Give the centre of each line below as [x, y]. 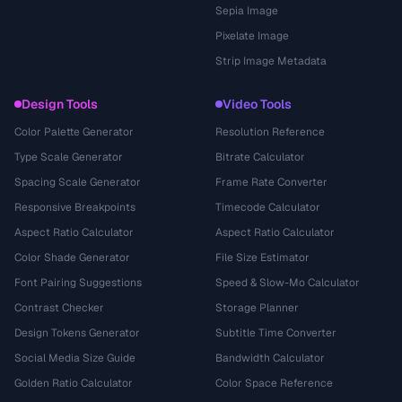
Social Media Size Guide [75, 358]
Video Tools [257, 104]
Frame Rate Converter [271, 182]
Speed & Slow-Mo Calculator [288, 283]
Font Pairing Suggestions [78, 283]
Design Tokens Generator [77, 333]
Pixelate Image [252, 36]
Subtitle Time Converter [276, 333]
